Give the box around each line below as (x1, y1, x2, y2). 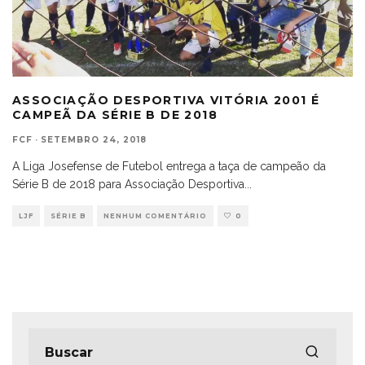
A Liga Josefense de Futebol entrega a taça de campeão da (12, 159, 326, 173)
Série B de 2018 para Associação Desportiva (12, 177, 244, 191)
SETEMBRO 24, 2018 (41, 134, 147, 145)
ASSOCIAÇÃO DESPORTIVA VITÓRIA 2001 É (12, 92, 320, 108)
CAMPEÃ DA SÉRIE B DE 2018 (12, 107, 218, 122)
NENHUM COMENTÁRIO (103, 211, 207, 220)
